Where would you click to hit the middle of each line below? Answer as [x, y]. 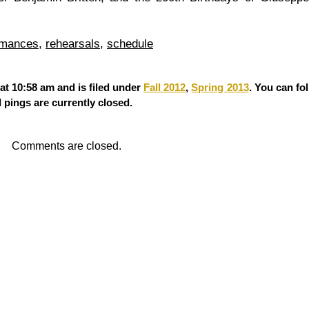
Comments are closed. [67, 146]
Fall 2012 [165, 87]
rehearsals [73, 43]
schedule [130, 43]
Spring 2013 [220, 87]
